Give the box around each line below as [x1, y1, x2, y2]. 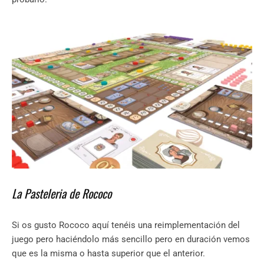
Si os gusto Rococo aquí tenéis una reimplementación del [12, 220, 240, 231]
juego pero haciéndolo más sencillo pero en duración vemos [12, 234, 250, 245]
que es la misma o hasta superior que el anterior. [12, 248, 205, 259]
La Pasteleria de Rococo [12, 184, 111, 203]
